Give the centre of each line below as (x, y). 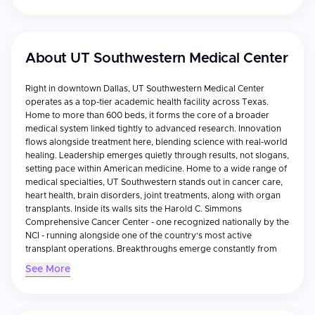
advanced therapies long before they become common (138, 276)
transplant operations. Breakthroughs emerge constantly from (151, 249)
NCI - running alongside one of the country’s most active (139, 236)
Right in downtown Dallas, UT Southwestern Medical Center (145, 89)
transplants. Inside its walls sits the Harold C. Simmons (134, 209)
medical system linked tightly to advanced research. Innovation (153, 129)
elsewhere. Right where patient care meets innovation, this (143, 289)
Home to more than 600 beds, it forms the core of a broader (147, 115)
